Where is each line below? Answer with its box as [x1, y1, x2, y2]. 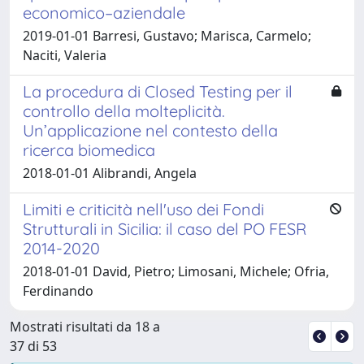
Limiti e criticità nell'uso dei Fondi [23, 198, 264, 219]
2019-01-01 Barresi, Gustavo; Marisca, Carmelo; [23, 26, 311, 45]
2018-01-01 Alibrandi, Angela [23, 163, 197, 182]
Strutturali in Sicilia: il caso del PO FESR [23, 218, 306, 239]
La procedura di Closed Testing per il [23, 80, 292, 102]
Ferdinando [23, 281, 93, 300]
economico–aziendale [23, 2, 185, 23]
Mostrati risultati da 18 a [10, 317, 160, 336]
